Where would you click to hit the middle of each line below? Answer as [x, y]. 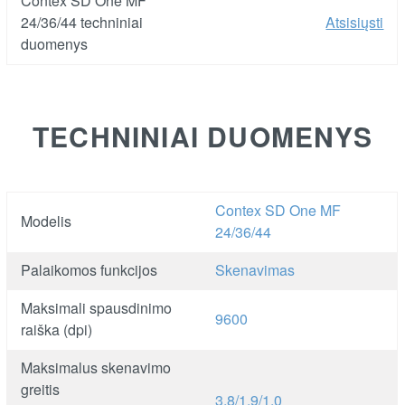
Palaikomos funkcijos [89, 269]
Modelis [47, 221]
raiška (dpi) [57, 329]
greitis [41, 389]
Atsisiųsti [355, 22]
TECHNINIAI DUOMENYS [202, 136]
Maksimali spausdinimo [97, 307]
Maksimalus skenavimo [96, 367]
